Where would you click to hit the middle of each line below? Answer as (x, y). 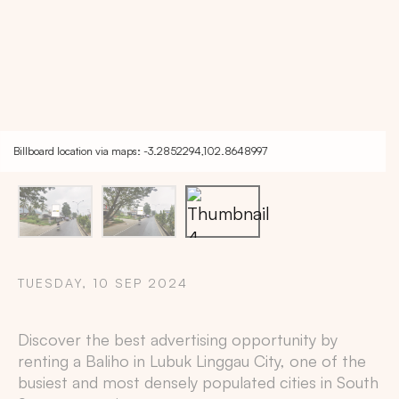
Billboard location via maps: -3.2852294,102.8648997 (140, 151)
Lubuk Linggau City (215, 361)
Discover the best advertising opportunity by (178, 340)
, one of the (323, 361)
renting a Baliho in (84, 361)
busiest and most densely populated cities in (177, 383)
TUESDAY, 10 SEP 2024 (103, 283)
